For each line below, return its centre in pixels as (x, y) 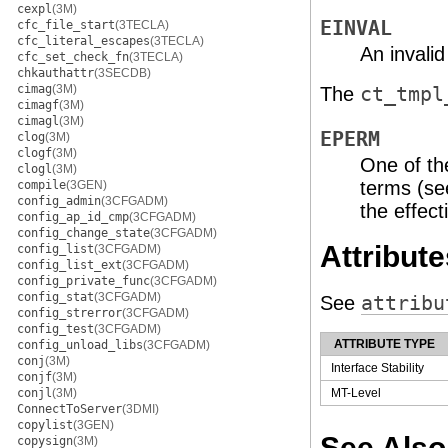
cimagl (38, 121)
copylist (45, 425)
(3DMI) (140, 409)
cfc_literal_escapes (83, 41)
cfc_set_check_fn (73, 57)
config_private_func (83, 281)
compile (41, 185)
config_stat (55, 297)
